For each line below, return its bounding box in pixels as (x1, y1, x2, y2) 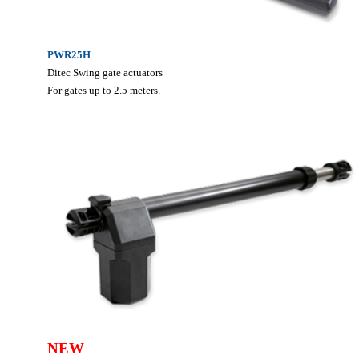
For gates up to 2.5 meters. (46, 84, 160, 97)
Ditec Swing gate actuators (46, 67, 163, 79)
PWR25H (46, 49, 91, 62)
